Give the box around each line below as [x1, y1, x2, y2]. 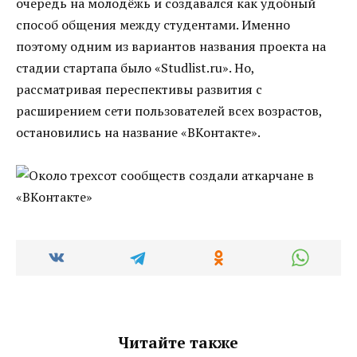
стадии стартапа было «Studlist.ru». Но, [16, 58, 254, 76]
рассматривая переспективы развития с [16, 80, 262, 98]
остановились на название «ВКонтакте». [16, 123, 261, 141]
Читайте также [119, 332, 238, 353]
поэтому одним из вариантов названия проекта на [16, 37, 326, 55]
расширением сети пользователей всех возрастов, [16, 101, 322, 120]
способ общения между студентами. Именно [16, 15, 290, 33]
